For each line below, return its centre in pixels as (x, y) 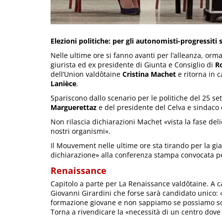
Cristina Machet (149, 74)
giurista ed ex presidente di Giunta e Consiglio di (133, 65)
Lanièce (63, 84)
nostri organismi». (81, 131)
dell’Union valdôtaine (86, 74)
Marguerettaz (74, 108)
